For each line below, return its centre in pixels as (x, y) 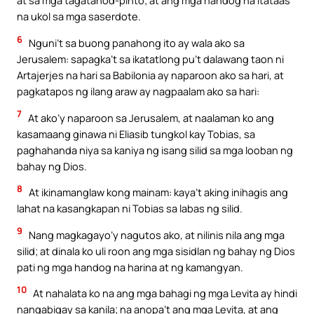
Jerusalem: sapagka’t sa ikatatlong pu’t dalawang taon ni (150, 59)
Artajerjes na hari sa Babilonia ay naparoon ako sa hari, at (150, 75)
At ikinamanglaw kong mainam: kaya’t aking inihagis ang (157, 192)
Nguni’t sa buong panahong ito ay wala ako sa (136, 43)
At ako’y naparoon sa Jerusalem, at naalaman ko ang (150, 117)
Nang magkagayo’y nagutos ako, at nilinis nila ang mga (156, 234)
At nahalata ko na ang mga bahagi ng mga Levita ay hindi (164, 293)
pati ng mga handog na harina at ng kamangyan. (130, 267)
